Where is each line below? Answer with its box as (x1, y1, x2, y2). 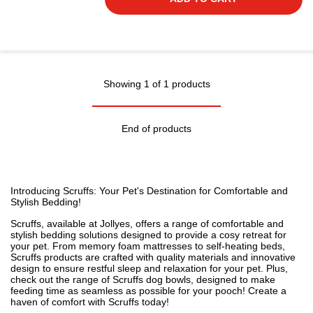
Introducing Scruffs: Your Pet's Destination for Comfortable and (10, 185, 288, 196)
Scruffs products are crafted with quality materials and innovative (10, 252, 296, 263)
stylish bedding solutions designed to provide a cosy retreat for (10, 229, 286, 240)
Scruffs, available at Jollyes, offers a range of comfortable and (10, 218, 284, 229)
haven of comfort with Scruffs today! (10, 296, 169, 307)
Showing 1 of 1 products (103, 78, 210, 89)
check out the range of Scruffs (10, 274, 146, 285)
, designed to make (191, 274, 275, 285)
